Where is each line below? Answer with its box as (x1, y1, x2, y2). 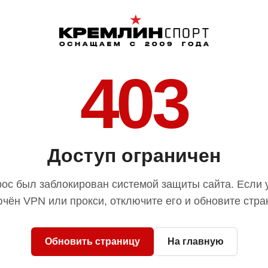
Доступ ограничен (47, 144, 221, 166)
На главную (167, 236, 224, 246)
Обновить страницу (44, 236, 140, 246)
